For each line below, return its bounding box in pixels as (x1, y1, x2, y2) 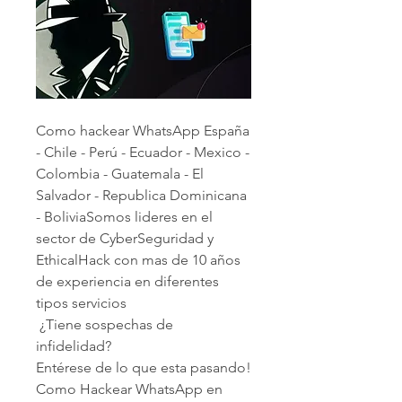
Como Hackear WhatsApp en (36, 380, 223, 398)
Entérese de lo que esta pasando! (36, 359, 251, 377)
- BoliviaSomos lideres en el (36, 208, 213, 226)
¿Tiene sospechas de (36, 316, 173, 334)
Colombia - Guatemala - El (36, 165, 204, 183)
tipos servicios (36, 294, 127, 312)
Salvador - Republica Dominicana (36, 187, 247, 205)
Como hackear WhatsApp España (36, 122, 249, 140)
